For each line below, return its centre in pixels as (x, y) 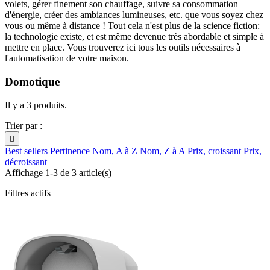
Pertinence (71, 151)
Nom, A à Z (116, 151)
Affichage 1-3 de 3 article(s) (58, 172)
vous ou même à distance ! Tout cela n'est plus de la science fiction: (132, 26)
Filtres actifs (28, 193)
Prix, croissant (215, 151)
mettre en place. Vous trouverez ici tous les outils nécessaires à (123, 48)
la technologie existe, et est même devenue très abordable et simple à (134, 37)
